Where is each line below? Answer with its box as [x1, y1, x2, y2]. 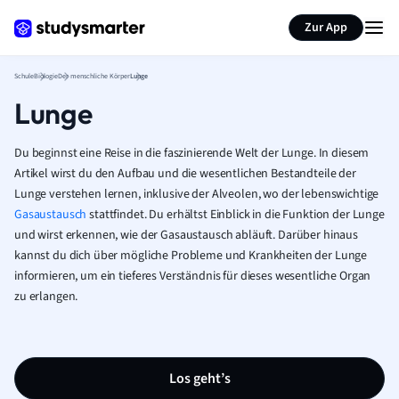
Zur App [305, 19, 347, 37]
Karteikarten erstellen [69, 7, 187, 25]
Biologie [34, 71, 58, 81]
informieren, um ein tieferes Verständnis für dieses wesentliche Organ [14, 267, 371, 285]
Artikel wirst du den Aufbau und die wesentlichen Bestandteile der [14, 165, 356, 183]
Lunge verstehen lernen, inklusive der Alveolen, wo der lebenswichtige [14, 185, 379, 203]
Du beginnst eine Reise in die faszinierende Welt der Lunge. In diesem [14, 144, 370, 162]
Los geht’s [168, 369, 231, 388]
